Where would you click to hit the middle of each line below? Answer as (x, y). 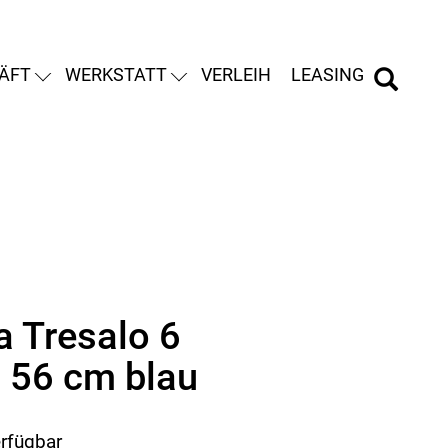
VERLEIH (236, 74)
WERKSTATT (116, 74)
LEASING (327, 74)
